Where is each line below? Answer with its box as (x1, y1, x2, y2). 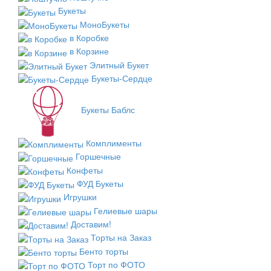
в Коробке (70, 31, 109, 44)
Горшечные (76, 150, 121, 163)
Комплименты (86, 137, 142, 149)
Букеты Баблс (81, 103, 135, 116)
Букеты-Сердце (91, 71, 152, 84)
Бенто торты (79, 244, 128, 257)
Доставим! (71, 218, 111, 230)
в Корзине (70, 45, 109, 57)
